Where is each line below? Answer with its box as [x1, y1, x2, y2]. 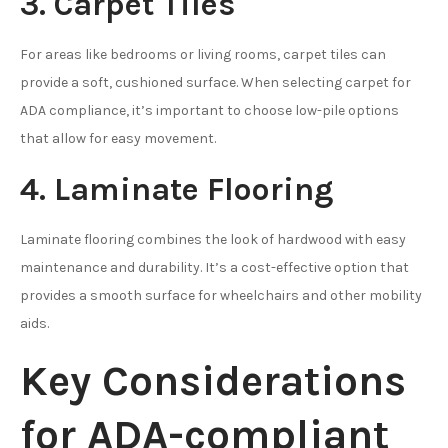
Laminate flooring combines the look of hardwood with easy [20, 230, 406, 248]
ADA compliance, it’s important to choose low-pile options [20, 101, 399, 119]
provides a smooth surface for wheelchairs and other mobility [20, 286, 422, 304]
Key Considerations [20, 355, 406, 406]
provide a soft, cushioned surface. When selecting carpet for [20, 73, 411, 91]
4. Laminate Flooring [20, 170, 333, 208]
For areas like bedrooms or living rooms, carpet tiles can [20, 45, 386, 63]
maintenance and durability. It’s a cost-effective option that [20, 258, 409, 276]
